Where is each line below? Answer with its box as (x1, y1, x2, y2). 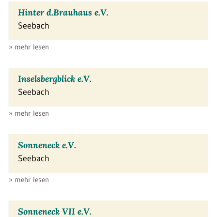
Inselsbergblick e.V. (18, 73, 92, 84)
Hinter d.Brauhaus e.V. (18, 6, 108, 18)
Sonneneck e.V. (18, 139, 76, 151)
